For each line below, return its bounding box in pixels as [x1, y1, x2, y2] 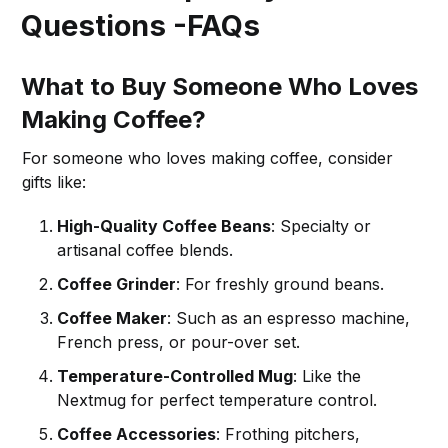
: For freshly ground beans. [176, 273, 385, 294]
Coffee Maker [57, 307, 168, 328]
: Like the [293, 365, 362, 386]
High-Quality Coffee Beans [57, 215, 272, 236]
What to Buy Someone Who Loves [21, 71, 419, 101]
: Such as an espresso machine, [167, 307, 411, 328]
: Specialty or [271, 215, 372, 236]
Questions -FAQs [21, 7, 261, 43]
